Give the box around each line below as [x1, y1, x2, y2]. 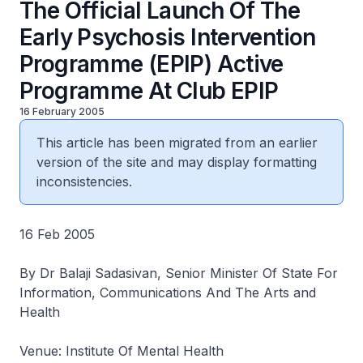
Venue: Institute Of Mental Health [19, 343, 224, 359]
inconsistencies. [36, 173, 132, 190]
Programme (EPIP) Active [19, 50, 284, 78]
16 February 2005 [19, 105, 105, 117]
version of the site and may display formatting [36, 154, 317, 170]
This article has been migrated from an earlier [36, 135, 318, 151]
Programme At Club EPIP [19, 77, 279, 105]
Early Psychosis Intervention [19, 23, 316, 51]
